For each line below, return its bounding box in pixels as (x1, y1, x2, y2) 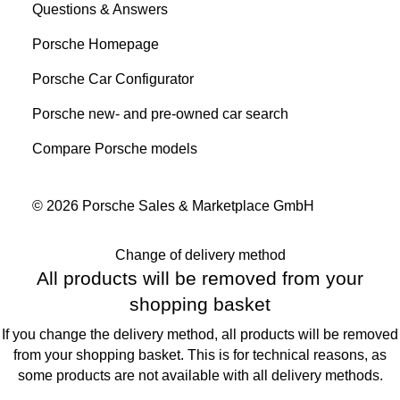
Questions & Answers (31, 2, 168, 18)
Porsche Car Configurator (31, 71, 194, 87)
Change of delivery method (114, 246, 286, 262)
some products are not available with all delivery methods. (17, 367, 383, 383)
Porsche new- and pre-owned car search (31, 106, 288, 122)
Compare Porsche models (31, 141, 197, 157)
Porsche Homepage (31, 37, 159, 53)
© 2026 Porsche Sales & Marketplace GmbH (31, 197, 314, 213)
